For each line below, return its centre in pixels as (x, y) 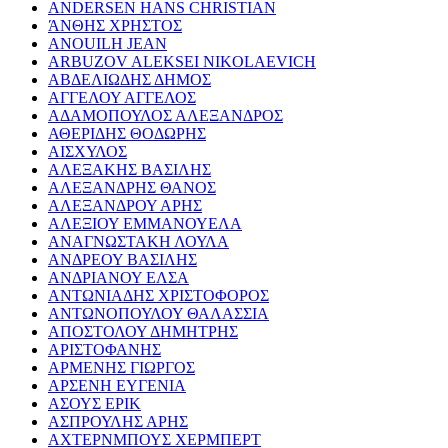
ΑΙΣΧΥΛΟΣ (87, 151)
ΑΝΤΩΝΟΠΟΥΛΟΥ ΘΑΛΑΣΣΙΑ (158, 313)
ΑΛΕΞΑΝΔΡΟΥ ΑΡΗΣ (125, 205)
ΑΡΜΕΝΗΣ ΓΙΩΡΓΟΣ (121, 367)
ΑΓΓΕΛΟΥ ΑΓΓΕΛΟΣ (122, 97)
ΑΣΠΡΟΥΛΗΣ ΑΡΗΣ (118, 421)
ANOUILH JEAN (107, 43)
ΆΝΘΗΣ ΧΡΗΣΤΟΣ (115, 25)
